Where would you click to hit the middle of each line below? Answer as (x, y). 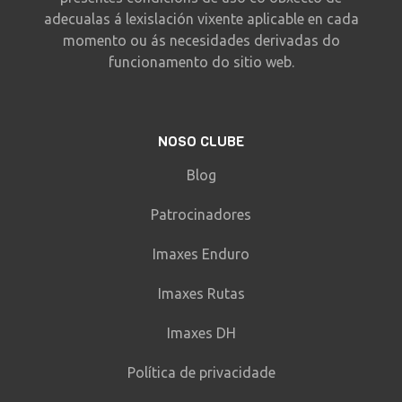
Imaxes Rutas (201, 293)
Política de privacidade (201, 372)
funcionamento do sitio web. (201, 61)
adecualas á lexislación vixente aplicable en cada (201, 18)
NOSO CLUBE (201, 141)
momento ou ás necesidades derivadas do (201, 40)
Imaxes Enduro (201, 253)
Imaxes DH (201, 332)
